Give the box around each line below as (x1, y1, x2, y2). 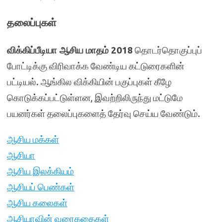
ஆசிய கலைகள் (7, 197, 67, 208)
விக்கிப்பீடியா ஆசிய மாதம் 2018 (7, 45, 133, 55)
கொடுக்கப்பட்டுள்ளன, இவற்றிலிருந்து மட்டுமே (7, 92, 183, 103)
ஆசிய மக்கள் (7, 134, 59, 145)
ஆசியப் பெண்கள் (7, 181, 74, 192)
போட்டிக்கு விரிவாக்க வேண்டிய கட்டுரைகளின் (7, 60, 184, 71)
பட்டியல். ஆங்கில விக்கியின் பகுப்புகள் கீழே (7, 76, 171, 87)
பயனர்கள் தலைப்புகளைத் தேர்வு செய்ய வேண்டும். (7, 108, 200, 119)
